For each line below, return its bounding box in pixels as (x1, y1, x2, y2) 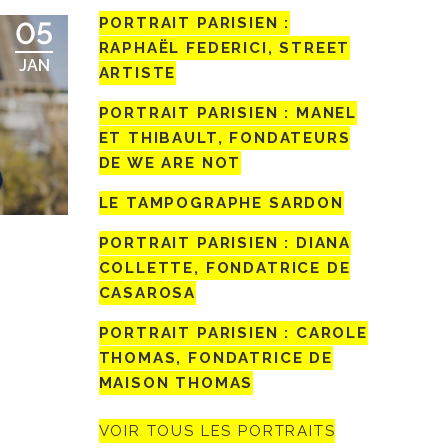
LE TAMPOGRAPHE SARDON (98, 194, 344, 213)
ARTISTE (98, 64, 177, 83)
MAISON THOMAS (98, 374, 254, 393)
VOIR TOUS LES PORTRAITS (98, 421, 336, 440)
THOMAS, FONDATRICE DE (98, 349, 333, 368)
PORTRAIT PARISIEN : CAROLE (98, 324, 368, 343)
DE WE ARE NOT (98, 154, 242, 173)
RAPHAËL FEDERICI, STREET (98, 39, 351, 58)
